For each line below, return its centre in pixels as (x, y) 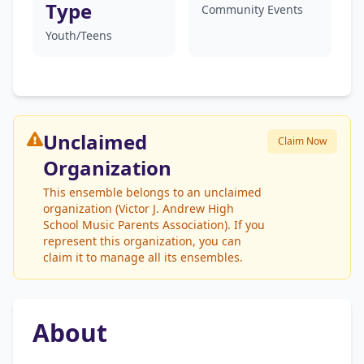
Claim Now (302, 141)
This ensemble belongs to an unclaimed (152, 192)
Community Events (252, 9)
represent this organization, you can (142, 241)
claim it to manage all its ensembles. (143, 257)
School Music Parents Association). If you (154, 225)
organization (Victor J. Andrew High (139, 208)
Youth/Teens (79, 35)
